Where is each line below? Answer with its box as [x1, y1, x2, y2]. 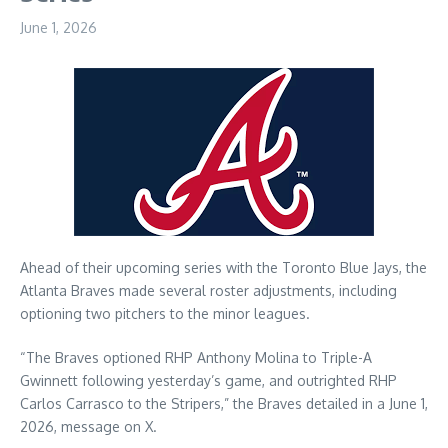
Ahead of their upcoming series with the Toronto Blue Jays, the [20, 259, 427, 276]
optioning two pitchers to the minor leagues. [20, 305, 310, 322]
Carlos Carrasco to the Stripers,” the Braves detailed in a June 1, [20, 395, 428, 412]
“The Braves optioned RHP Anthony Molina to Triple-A [20, 349, 372, 366]
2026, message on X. [20, 418, 157, 435]
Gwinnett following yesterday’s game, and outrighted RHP [20, 372, 397, 389]
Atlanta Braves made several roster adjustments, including [20, 282, 397, 299]
